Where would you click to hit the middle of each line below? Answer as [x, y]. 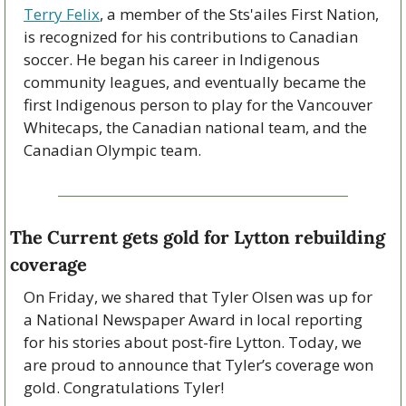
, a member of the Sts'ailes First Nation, [239, 14]
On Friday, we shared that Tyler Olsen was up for [198, 296]
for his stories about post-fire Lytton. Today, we [193, 342]
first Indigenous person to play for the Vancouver [198, 104]
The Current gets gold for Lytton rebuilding [198, 237]
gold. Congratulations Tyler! [124, 387]
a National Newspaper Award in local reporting [193, 319]
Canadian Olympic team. [112, 150]
